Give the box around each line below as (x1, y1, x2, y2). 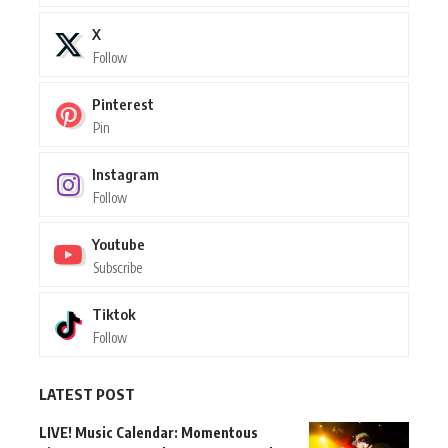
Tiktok (92, 305, 136, 324)
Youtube (92, 235, 145, 254)
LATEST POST (39, 385, 135, 404)
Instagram (92, 165, 159, 184)
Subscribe (93, 259, 142, 277)
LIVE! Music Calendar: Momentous (39, 424, 258, 442)
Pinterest (92, 95, 154, 114)
